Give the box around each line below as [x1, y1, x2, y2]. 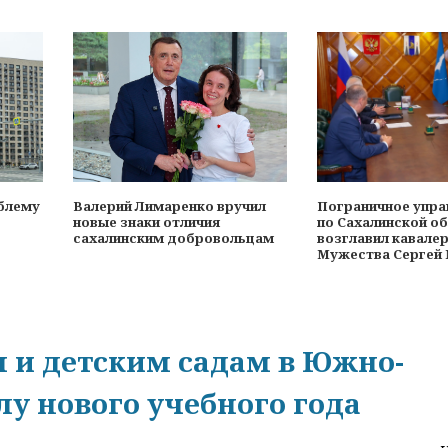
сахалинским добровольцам [73, 229, 274, 248]
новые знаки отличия [73, 213, 220, 232]
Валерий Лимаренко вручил [73, 197, 266, 216]
